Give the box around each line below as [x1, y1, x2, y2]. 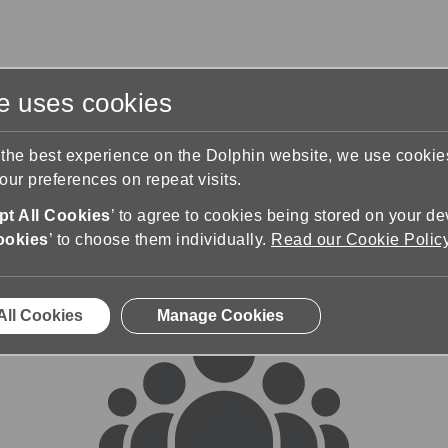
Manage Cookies [157, 307, 284, 325]
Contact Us [229, 110, 313, 128]
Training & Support [42, 110, 189, 128]
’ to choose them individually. [48, 231, 271, 249]
